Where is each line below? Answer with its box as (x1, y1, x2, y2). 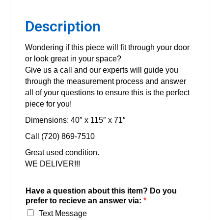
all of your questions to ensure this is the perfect (25, 88, 190, 97)
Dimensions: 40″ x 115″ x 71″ (25, 115, 126, 124)
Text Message (39, 209, 87, 218)
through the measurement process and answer (25, 77, 186, 85)
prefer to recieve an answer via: (26, 196, 143, 205)
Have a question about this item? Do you (26, 186, 177, 195)
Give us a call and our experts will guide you (25, 65, 178, 74)
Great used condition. (25, 148, 99, 157)
